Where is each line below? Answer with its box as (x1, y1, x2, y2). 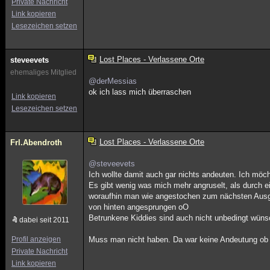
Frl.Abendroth (10, 138, 62, 147)
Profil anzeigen (11, 235, 61, 243)
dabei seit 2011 (19, 216, 69, 224)
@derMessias (89, 77, 137, 86)
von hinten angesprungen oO (89, 202, 189, 212)
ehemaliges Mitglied (10, 68, 77, 77)
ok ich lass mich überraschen (89, 87, 192, 96)
